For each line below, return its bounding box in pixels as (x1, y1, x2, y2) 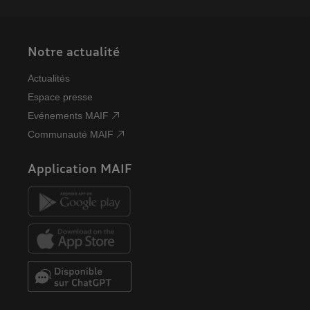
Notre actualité (28, 43, 120, 59)
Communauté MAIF (28, 128, 113, 140)
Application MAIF (28, 160, 132, 176)
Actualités (28, 72, 70, 84)
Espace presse (28, 91, 93, 102)
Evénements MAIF (28, 109, 109, 121)
